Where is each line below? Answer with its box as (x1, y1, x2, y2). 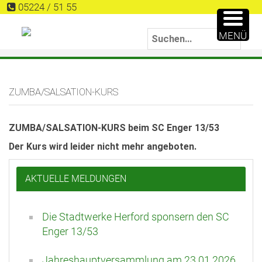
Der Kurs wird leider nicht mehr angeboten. (9, 141, 196, 153)
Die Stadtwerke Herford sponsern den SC (42, 211, 229, 223)
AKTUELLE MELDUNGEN (25, 174, 126, 185)
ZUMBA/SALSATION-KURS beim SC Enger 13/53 (9, 122, 219, 134)
